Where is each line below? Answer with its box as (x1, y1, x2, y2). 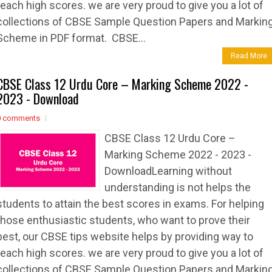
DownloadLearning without (104, 165, 232, 177)
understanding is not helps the (104, 181, 251, 194)
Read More (231, 52, 267, 60)
